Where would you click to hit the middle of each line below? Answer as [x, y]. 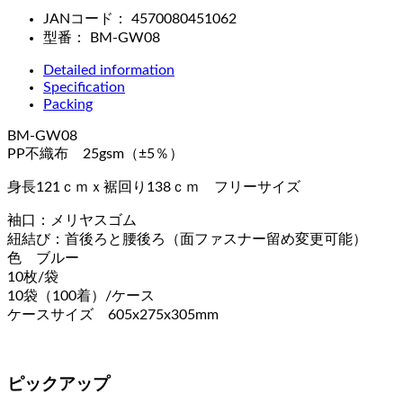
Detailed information [109, 70]
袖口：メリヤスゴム [72, 220]
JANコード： [85, 18]
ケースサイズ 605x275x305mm [113, 314]
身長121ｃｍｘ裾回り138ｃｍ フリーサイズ [154, 187]
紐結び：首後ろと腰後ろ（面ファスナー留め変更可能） [187, 239]
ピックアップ [58, 385]
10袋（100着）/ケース [81, 296]
